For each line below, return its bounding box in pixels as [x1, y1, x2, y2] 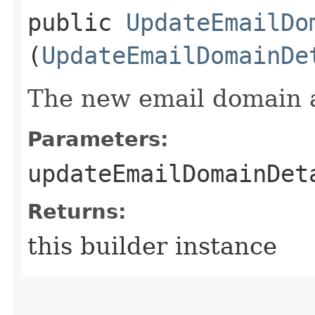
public [27, 8, 126, 37]
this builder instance [27, 231, 277, 260]
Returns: [27, 199, 127, 224]
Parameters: [27, 127, 169, 151]
